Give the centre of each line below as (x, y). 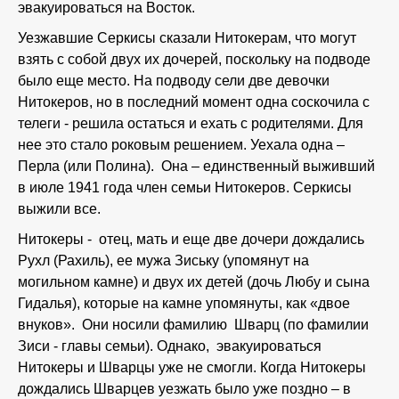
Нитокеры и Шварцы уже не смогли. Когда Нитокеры (192, 367)
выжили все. (59, 209)
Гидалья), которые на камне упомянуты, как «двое (184, 303)
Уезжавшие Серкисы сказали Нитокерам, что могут (187, 38)
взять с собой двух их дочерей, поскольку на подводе (194, 59)
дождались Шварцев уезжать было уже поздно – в (184, 389)
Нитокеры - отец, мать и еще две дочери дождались (191, 239)
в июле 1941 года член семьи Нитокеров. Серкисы (185, 187)
